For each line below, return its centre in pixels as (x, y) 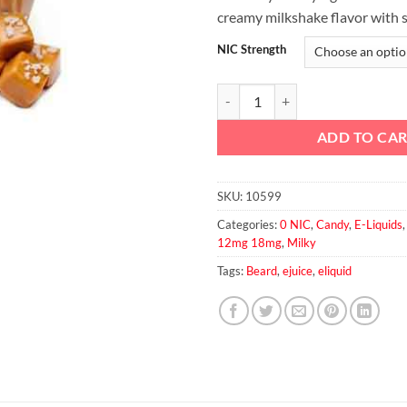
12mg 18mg (249, 242)
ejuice (298, 270)
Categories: (248, 224)
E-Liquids (378, 224)
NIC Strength (252, 49)
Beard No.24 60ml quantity (293, 93)
